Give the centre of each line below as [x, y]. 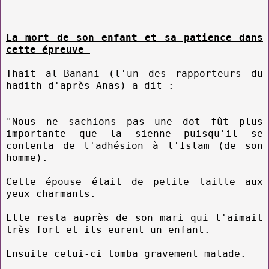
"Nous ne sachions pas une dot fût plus [134, 121]
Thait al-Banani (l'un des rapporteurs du [134, 73]
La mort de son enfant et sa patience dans [134, 37]
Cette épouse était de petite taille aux [134, 181]
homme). [27, 157]
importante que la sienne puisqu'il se [134, 133]
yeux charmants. [51, 193]
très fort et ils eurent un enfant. [108, 229]
